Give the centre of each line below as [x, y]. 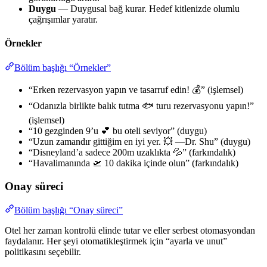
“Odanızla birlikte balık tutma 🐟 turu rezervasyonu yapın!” [141, 105]
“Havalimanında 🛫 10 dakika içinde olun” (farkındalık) [133, 163]
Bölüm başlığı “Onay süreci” [69, 210]
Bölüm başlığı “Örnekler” [63, 67]
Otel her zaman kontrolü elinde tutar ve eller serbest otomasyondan [130, 231]
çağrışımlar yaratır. [63, 20]
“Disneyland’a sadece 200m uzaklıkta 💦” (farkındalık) [132, 152]
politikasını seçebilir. [43, 252]
